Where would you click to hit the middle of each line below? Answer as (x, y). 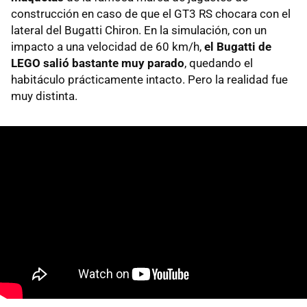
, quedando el (219, 63)
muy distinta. (44, 96)
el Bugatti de (238, 47)
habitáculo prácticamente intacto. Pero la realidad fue (149, 80)
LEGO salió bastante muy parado (98, 63)
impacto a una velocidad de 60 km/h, (108, 47)
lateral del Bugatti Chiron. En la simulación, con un (139, 30)
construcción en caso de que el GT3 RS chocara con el (151, 14)
